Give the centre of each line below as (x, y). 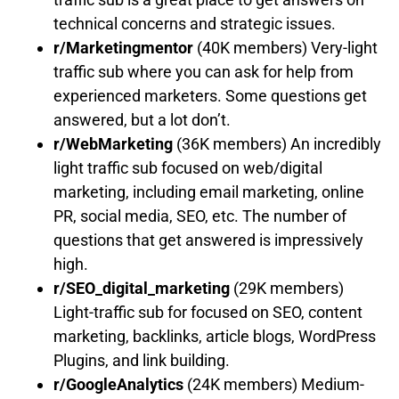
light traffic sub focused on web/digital (188, 167)
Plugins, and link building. (142, 360)
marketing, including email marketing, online (209, 191)
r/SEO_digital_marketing (142, 288)
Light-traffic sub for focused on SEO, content (208, 312)
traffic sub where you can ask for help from (204, 71)
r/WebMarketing (113, 143)
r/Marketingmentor (123, 47)
